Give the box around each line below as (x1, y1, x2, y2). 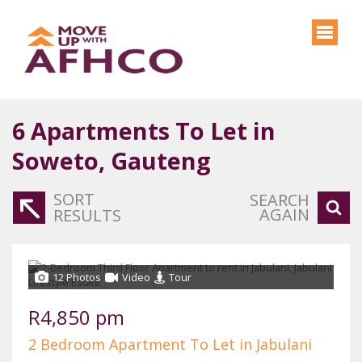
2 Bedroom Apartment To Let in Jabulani (28, 335, 312, 354)
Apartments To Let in (31, 115, 276, 146)
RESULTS (53, 204, 121, 226)
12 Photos (53, 270, 101, 284)
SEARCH (250, 189, 309, 211)
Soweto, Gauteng (12, 145, 211, 176)
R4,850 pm (28, 304, 124, 330)
